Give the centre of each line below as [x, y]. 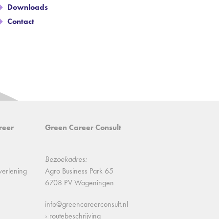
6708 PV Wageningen [79, 183]
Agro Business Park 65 [79, 171]
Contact [21, 21]
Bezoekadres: [66, 159]
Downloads [28, 7]
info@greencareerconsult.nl [87, 204]
